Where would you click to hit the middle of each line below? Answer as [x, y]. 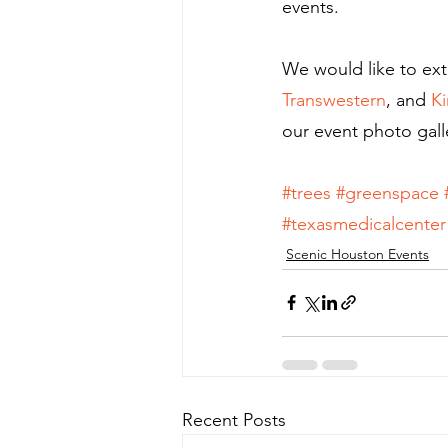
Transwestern [334, 99]
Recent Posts [234, 419]
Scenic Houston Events [357, 253]
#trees [306, 192]
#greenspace [387, 192]
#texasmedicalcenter [364, 223]
